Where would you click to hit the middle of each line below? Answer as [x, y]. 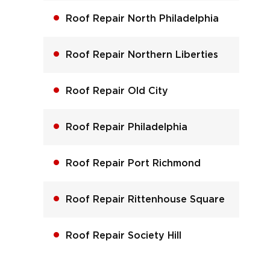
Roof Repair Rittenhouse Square [145, 199]
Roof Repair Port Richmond [133, 163]
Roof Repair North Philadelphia [142, 18]
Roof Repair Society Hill [123, 235]
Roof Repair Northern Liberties [142, 55]
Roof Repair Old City [117, 91]
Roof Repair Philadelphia [126, 127]
